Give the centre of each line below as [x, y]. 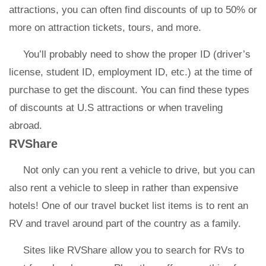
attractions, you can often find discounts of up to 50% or [133, 10]
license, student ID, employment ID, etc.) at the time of [131, 72]
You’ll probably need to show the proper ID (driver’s [137, 54]
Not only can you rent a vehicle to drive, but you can [139, 170]
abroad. [26, 126]
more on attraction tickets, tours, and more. [105, 28]
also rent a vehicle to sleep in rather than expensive [123, 188]
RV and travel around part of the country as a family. [125, 224]
